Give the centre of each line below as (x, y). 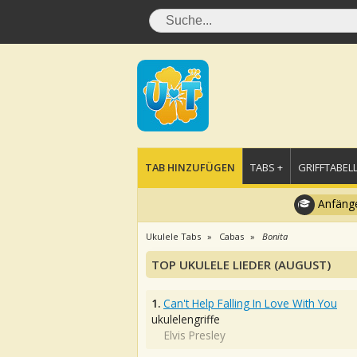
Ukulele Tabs (173, 236)
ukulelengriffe (186, 319)
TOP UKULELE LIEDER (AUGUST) (241, 265)
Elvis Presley (195, 335)
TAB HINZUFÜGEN (190, 167)
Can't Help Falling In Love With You (250, 303)
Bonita (275, 236)
